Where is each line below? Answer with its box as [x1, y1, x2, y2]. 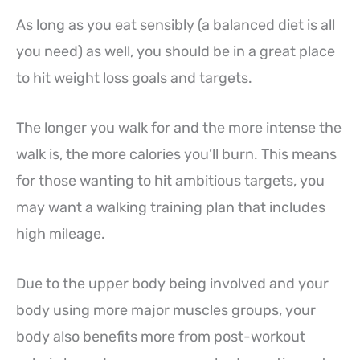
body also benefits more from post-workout [16, 327, 305, 346]
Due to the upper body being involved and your [16, 274, 329, 292]
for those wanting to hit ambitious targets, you [16, 171, 325, 190]
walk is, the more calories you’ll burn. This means [16, 145, 337, 163]
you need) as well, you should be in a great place [16, 43, 335, 60]
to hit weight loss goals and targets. [16, 69, 252, 87]
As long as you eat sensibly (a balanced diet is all [16, 16, 335, 34]
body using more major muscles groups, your [16, 301, 316, 319]
